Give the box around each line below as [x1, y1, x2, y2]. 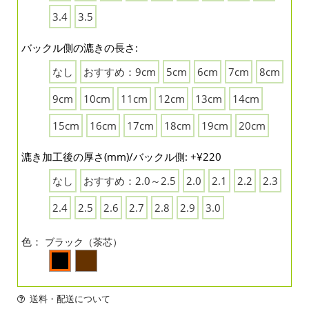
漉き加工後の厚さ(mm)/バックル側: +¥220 [21, 150, 221, 164]
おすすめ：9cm [83, 65, 156, 79]
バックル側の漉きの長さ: [21, 41, 138, 55]
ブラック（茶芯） [45, 235, 122, 249]
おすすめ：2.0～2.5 [83, 174, 176, 188]
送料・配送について [29, 292, 110, 306]
